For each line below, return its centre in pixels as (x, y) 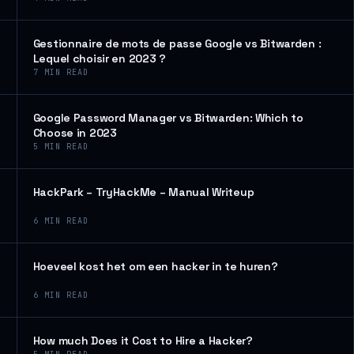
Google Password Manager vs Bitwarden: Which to (168, 118)
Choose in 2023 (75, 133)
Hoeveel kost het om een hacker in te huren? (155, 266)
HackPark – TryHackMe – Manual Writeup (143, 192)
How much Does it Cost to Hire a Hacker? (143, 341)
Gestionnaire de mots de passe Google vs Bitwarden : (177, 43)
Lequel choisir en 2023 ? (99, 58)
